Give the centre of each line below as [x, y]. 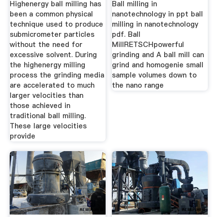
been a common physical [51, 14]
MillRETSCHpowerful [148, 45]
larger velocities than [46, 96]
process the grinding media [57, 75]
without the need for [46, 45]
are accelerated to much [52, 85]
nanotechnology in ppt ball [158, 14]
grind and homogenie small [158, 65]
